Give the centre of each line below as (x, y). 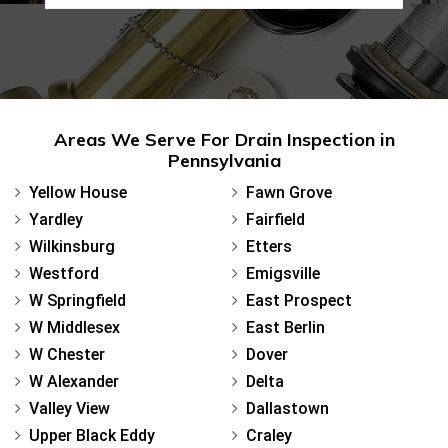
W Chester (67, 354)
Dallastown (287, 408)
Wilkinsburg (72, 246)
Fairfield (275, 219)
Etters (269, 246)
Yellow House (78, 192)
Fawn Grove (289, 192)
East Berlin (285, 327)
